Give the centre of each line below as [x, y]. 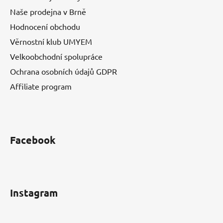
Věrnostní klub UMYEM [51, 41]
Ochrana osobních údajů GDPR [63, 71]
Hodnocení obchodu [45, 26]
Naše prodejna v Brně [48, 11]
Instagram [34, 192]
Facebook [33, 140]
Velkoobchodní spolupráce [56, 56]
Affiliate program [41, 86]
